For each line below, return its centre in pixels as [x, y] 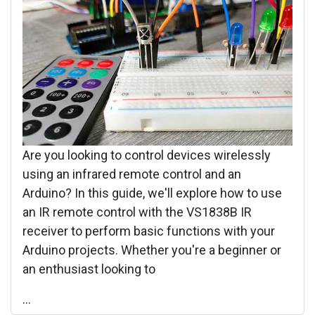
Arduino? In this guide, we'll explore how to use [152, 193]
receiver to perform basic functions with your [149, 231]
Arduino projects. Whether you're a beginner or [152, 250]
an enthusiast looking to [89, 269]
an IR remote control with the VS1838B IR [137, 212]
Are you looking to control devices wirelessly [147, 155]
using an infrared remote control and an [132, 174]
